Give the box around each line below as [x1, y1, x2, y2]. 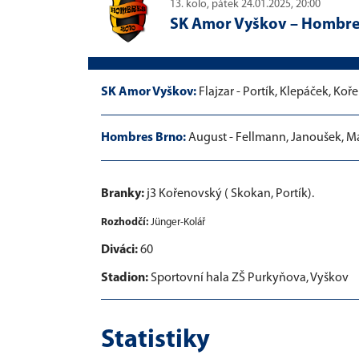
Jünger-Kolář [148, 216, 205, 228]
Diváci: [101, 243, 140, 256]
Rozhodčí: [101, 216, 148, 228]
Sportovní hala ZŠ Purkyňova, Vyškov [151, 271, 349, 284]
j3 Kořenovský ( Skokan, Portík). [144, 187, 314, 200]
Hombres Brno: [101, 131, 186, 144]
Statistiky [101, 327, 210, 353]
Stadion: [101, 271, 151, 284]
